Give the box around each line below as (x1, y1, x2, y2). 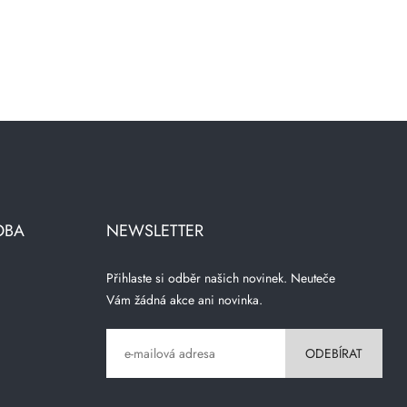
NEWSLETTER (106, 219, 204, 243)
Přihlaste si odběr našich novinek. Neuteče (106, 269, 336, 287)
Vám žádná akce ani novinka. (106, 291, 263, 309)
